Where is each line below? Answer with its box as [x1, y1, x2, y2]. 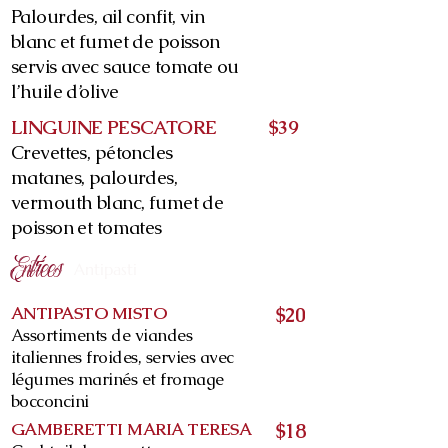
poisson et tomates [11, 215, 162, 240]
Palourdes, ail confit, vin [11, 4, 205, 29]
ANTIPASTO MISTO [11, 302, 167, 324]
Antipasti [74, 259, 137, 279]
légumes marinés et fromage [11, 368, 224, 390]
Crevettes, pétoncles [11, 140, 173, 165]
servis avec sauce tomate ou [11, 54, 239, 79]
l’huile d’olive [11, 79, 119, 104]
